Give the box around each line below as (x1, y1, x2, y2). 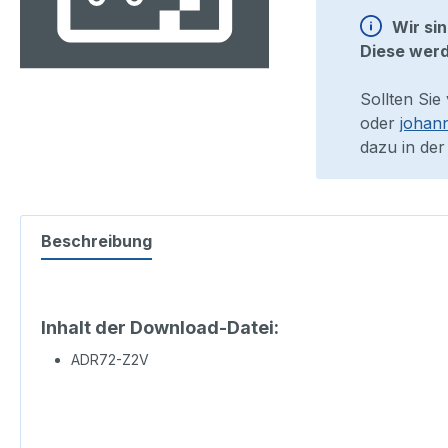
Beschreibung (41, 231, 152, 252)
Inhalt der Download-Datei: (41, 317, 279, 339)
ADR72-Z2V (71, 351, 149, 369)
